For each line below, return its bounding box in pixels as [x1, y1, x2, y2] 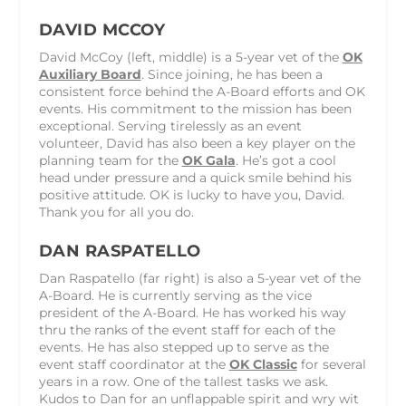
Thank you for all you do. [38, 204, 194, 221]
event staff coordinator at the [38, 355, 229, 372]
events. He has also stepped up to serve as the [38, 338, 329, 355]
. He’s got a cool [235, 152, 336, 169]
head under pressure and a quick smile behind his [38, 169, 352, 187]
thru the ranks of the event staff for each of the [38, 321, 335, 338]
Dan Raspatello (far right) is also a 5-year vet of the [38, 269, 361, 286]
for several [296, 355, 366, 372]
